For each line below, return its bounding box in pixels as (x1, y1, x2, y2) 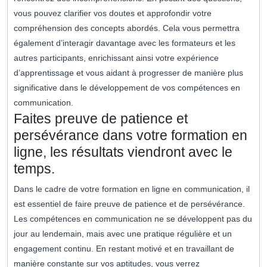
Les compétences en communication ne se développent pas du (14, 214, 252, 224)
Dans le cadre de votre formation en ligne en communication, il (14, 184, 250, 194)
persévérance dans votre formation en (14, 128, 247, 144)
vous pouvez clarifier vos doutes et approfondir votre (14, 8, 212, 18)
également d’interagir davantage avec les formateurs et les (14, 38, 235, 48)
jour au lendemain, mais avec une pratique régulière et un (14, 229, 232, 239)
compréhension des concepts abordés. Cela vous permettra (14, 23, 240, 33)
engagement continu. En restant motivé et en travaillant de (14, 244, 234, 254)
